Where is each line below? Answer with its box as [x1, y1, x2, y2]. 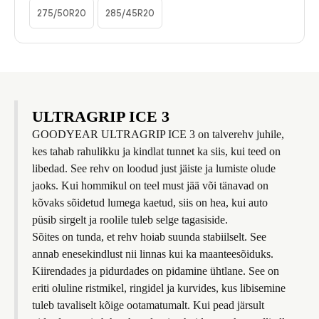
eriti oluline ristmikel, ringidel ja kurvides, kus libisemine [32, 282, 286, 294]
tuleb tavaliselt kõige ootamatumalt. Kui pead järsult [32, 299, 264, 311]
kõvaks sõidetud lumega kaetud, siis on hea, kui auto [32, 197, 268, 209]
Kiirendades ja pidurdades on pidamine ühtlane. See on [32, 265, 279, 277]
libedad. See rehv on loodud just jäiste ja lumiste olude [32, 162, 276, 174]
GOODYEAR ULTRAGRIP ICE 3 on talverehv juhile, [32, 128, 284, 140]
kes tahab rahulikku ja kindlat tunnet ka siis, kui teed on [32, 145, 281, 157]
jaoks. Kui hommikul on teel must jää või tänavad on [32, 179, 268, 192]
